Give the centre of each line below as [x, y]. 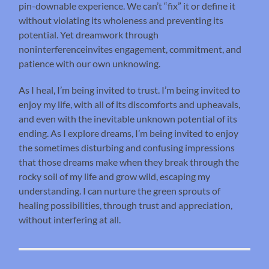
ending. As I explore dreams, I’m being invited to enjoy [129, 133]
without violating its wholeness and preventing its [121, 20]
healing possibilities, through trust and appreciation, [126, 205]
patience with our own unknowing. [91, 64]
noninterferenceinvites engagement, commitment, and [130, 49]
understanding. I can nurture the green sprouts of [120, 191]
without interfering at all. [70, 220]
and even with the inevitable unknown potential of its [128, 119]
